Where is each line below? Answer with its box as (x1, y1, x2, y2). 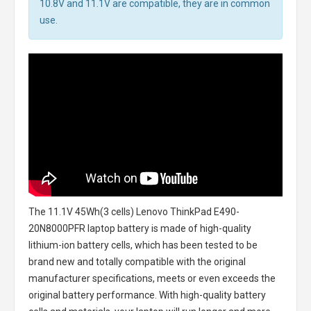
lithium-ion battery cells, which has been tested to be (28, 239, 258, 251)
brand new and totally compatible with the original (28, 255, 246, 267)
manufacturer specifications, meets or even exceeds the (28, 272, 276, 284)
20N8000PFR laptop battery (28, 222, 149, 234)
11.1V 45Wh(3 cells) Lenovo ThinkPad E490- (48, 205, 239, 217)
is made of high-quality (149, 222, 251, 234)
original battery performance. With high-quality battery (28, 289, 266, 301)
